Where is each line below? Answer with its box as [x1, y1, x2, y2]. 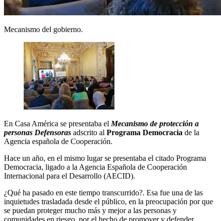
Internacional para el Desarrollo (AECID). [4, 172, 135, 181]
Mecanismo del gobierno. [4, 25, 83, 34]
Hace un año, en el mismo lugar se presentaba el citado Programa [4, 154, 206, 163]
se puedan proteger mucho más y [4, 206, 108, 215]
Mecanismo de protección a [111, 119, 199, 128]
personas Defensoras [4, 128, 71, 137]
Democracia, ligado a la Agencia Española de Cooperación [4, 163, 187, 172]
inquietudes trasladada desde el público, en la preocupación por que [4, 197, 213, 206]
